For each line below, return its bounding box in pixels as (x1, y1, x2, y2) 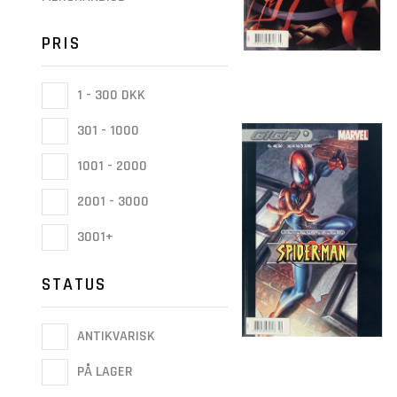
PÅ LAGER (74, 362, 133, 382)
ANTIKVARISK (74, 327, 155, 346)
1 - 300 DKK (74, 86, 145, 105)
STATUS (42, 273, 106, 297)
